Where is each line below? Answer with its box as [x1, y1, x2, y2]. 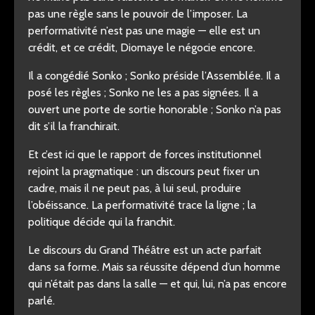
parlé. [28, 294, 55, 307]
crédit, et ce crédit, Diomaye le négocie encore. [28, 41, 255, 54]
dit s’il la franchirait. [28, 120, 120, 133]
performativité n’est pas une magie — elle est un [28, 24, 260, 37]
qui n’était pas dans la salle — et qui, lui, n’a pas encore [28, 277, 287, 290]
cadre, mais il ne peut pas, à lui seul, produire [28, 181, 241, 195]
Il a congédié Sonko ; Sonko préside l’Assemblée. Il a [28, 69, 280, 82]
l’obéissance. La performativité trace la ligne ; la [28, 198, 256, 212]
